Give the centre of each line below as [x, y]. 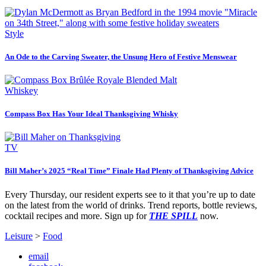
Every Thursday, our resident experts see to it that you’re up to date [130, 194]
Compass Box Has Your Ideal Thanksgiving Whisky [91, 114]
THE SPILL [173, 216]
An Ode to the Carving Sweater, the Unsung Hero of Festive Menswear [121, 56]
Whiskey [21, 90]
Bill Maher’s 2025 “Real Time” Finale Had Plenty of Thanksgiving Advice [129, 171]
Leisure [19, 236]
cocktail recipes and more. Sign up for [77, 216]
